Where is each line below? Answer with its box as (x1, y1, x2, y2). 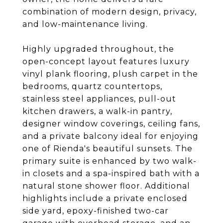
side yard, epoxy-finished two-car (22, 206, 169, 216)
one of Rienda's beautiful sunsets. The (22, 144, 193, 153)
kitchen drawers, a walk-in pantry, (22, 107, 172, 116)
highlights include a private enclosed (22, 194, 188, 203)
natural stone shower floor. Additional (22, 181, 190, 191)
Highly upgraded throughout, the (22, 44, 174, 54)
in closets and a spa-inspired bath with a (22, 169, 200, 178)
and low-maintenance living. (22, 19, 148, 29)
